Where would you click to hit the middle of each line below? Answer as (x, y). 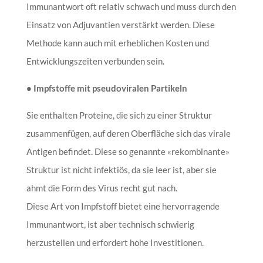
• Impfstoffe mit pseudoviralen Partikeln (107, 88)
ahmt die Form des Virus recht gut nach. (102, 188)
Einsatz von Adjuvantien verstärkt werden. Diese (120, 24)
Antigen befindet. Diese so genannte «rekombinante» (128, 151)
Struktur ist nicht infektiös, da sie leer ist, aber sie (121, 169)
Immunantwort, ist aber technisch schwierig (110, 224)
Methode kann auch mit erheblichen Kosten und (117, 43)
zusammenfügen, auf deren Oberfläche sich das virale (128, 133)
